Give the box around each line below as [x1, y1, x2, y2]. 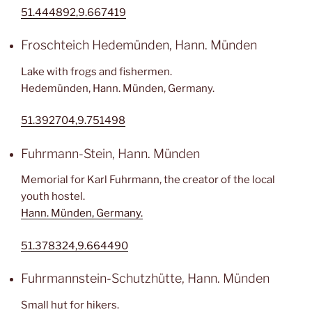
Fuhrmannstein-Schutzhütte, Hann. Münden [21, 271, 270, 286]
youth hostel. [21, 190, 85, 203]
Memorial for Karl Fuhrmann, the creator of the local [21, 173, 275, 186]
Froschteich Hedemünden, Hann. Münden [21, 38, 257, 52]
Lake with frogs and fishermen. [21, 65, 172, 78]
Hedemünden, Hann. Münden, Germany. [21, 81, 214, 95]
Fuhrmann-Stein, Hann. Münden [21, 146, 200, 161]
